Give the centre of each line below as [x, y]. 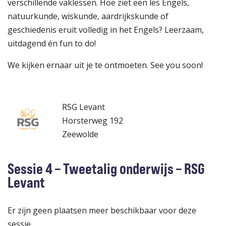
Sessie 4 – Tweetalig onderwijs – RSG [106, 168]
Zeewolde [80, 134]
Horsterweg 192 [93, 121]
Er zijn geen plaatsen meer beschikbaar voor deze [102, 210]
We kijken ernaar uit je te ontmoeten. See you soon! [105, 65]
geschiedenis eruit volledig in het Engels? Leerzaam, [106, 30]
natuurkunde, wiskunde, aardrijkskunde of [88, 16]
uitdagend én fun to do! [52, 43]
